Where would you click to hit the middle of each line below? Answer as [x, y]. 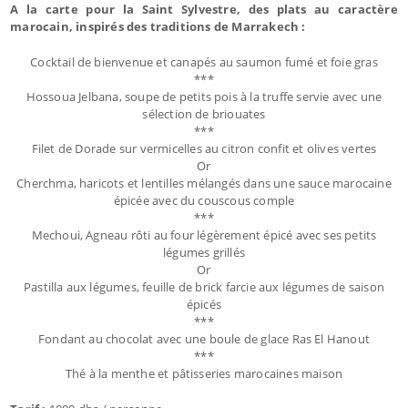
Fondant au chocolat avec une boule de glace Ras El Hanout [204, 338]
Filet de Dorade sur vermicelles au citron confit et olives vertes [204, 148]
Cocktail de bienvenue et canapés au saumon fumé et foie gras [204, 61]
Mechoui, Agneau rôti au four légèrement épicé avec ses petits [204, 235]
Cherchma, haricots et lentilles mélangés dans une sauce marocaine [204, 183]
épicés [204, 304]
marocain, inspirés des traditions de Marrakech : [158, 26]
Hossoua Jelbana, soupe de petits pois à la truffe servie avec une [204, 96]
